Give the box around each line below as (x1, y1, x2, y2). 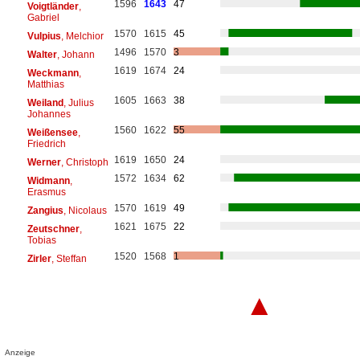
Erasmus (27, 186, 66, 198)
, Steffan (51, 252, 87, 264)
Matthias (27, 78, 64, 90)
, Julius (63, 96, 94, 108)
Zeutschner (27, 223, 80, 235)
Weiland (27, 96, 63, 108)
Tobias (27, 234, 56, 246)
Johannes (27, 108, 71, 120)
